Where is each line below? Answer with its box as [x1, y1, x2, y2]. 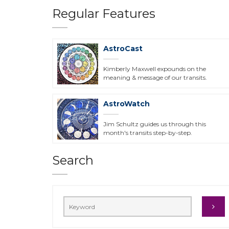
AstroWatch [103, 99, 150, 108]
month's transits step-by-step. [103, 129, 192, 136]
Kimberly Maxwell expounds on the [103, 65, 206, 73]
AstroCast [103, 44, 143, 53]
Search [52, 153, 94, 168]
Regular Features [52, 6, 155, 21]
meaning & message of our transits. [103, 74, 207, 81]
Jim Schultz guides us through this [103, 120, 206, 128]
